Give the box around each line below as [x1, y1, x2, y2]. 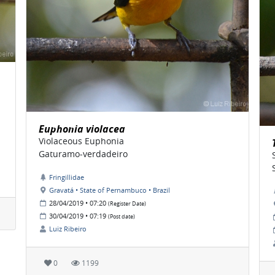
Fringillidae [49, 172, 84, 182]
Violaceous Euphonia [39, 135, 124, 147]
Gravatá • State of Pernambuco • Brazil [49, 185, 170, 195]
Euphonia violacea [39, 122, 125, 136]
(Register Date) [108, 200, 146, 208]
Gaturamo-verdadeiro [39, 148, 128, 160]
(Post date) [108, 213, 135, 221]
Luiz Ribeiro [49, 224, 87, 234]
